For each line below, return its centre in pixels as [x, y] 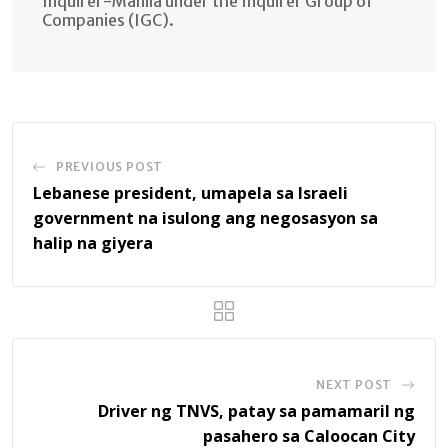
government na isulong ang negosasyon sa [205, 217]
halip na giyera [93, 242]
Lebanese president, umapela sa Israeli [190, 192]
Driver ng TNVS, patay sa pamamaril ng [256, 410]
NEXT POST [354, 384]
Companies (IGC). [108, 19]
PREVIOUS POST [109, 166]
